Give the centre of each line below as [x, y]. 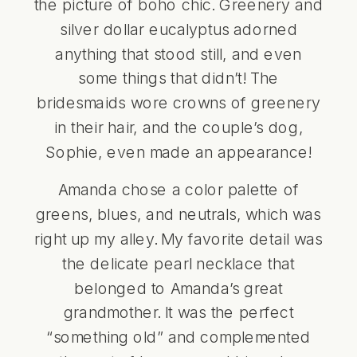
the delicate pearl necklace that [178, 263]
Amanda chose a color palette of [178, 189]
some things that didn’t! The [178, 78]
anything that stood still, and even [178, 53]
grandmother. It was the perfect [178, 312]
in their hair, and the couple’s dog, [178, 127]
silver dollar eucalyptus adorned [178, 29]
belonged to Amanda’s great [178, 287]
